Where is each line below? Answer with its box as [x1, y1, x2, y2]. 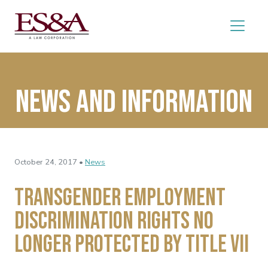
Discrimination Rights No [14, 206, 214, 236]
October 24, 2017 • [14, 156, 83, 167]
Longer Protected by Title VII [14, 230, 249, 259]
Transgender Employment [14, 183, 226, 212]
